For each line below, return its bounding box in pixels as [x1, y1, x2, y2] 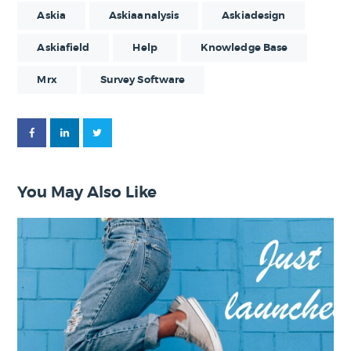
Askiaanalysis [108, 9, 179, 23]
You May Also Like [17, 183, 157, 203]
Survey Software [100, 73, 186, 87]
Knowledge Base [200, 41, 288, 55]
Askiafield [37, 41, 90, 55]
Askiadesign [222, 9, 286, 23]
